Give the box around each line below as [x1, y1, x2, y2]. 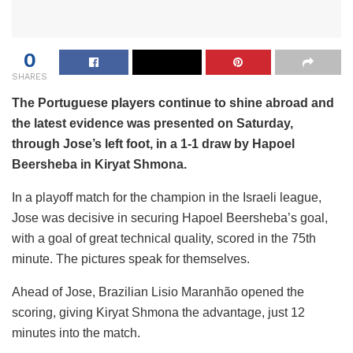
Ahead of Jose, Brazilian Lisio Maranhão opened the [12, 285, 304, 299]
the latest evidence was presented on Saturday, [12, 117, 293, 131]
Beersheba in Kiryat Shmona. [12, 158, 187, 172]
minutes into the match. [12, 326, 140, 340]
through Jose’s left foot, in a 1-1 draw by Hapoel [12, 137, 295, 151]
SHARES [12, 72, 47, 83]
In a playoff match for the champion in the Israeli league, [12, 191, 321, 205]
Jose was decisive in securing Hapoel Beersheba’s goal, [12, 211, 328, 225]
